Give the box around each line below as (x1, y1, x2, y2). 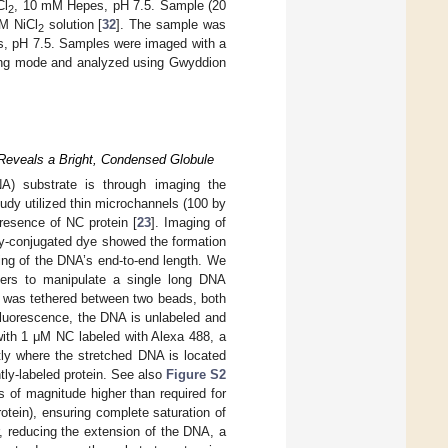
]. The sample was (116, 16, 227, 32)
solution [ (43, 16, 103, 32)
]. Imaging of (151, 215, 227, 231)
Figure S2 (166, 367, 226, 383)
